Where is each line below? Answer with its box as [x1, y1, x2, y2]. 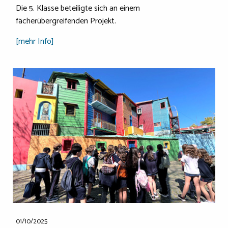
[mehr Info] [16, 35, 54, 49]
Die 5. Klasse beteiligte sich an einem [16, 2, 140, 16]
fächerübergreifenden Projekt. [16, 14, 116, 28]
